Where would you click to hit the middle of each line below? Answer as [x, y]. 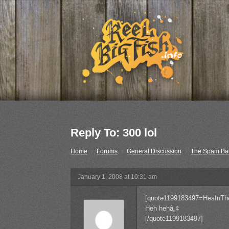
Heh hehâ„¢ [162, 209]
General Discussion [154, 152]
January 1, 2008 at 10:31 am [117, 177]
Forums [107, 152]
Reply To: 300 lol [114, 133]
